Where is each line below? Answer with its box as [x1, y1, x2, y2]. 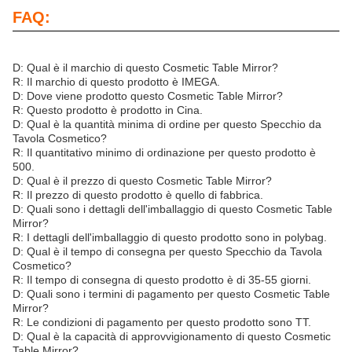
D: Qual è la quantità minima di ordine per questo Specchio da [13, 117, 321, 130]
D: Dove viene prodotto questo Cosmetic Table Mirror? [13, 89, 283, 102]
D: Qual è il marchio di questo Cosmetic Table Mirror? [13, 60, 278, 74]
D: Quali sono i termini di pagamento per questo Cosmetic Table [13, 287, 330, 300]
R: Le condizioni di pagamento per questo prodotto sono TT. [13, 315, 311, 328]
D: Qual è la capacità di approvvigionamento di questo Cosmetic [13, 329, 331, 343]
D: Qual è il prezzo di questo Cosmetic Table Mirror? [13, 174, 272, 187]
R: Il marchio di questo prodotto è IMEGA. [13, 75, 220, 88]
